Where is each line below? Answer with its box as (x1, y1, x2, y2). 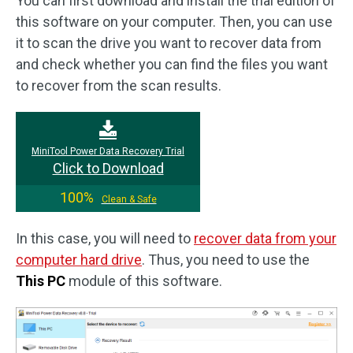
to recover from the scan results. (16, 77, 221, 94)
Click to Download (52, 160, 164, 176)
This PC (16, 273, 65, 289)
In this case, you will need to (16, 230, 194, 247)
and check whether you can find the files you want (16, 56, 328, 72)
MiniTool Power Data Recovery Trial (32, 146, 184, 157)
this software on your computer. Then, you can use (16, 13, 333, 30)
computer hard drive (16, 251, 142, 268)
